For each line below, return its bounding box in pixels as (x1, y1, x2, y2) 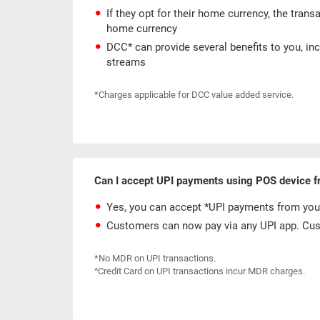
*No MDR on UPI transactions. (94, 253, 216, 264)
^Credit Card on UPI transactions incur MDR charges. (94, 266, 305, 277)
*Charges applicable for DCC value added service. (94, 89, 294, 101)
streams (106, 56, 146, 69)
